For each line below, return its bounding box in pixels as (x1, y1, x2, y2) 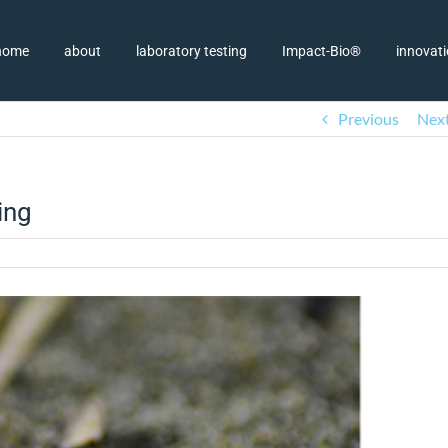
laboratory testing (136, 42, 247, 59)
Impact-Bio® (282, 42, 361, 59)
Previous (338, 109, 400, 128)
